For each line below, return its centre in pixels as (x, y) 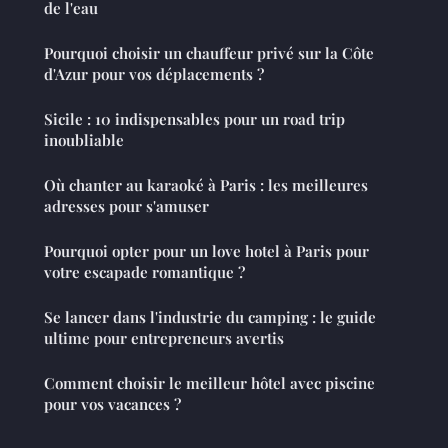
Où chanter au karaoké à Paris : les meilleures (206, 184)
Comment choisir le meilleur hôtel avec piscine (209, 382)
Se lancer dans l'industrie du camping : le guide (210, 316)
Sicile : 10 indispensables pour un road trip (194, 118)
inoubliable (84, 139)
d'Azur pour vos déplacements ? (154, 73)
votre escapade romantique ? (144, 271)
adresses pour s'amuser (126, 205)
